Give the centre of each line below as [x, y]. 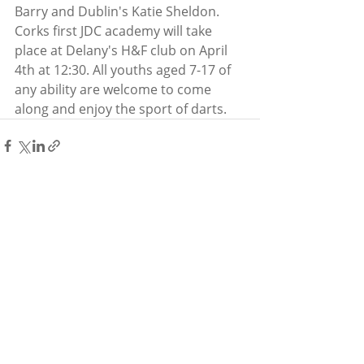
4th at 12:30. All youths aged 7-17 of [124, 69]
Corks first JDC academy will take [115, 30]
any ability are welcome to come [115, 89]
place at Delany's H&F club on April [123, 50]
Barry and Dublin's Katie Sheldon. [119, 11]
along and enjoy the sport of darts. [121, 108]
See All [242, 238]
